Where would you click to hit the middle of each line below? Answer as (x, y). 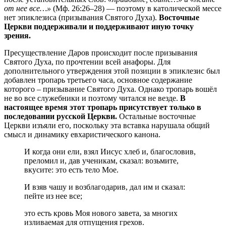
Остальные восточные (157, 116)
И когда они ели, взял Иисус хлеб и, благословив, (110, 151)
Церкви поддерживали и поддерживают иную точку (99, 26)
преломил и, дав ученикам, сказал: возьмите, (101, 160)
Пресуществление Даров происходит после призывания (101, 52)
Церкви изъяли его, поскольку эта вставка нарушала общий (107, 125)
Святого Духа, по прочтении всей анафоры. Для (87, 62)
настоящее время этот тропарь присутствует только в (103, 107)
